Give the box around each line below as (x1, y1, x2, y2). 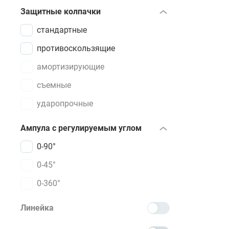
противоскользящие (37, 43, 115, 53)
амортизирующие (37, 62, 104, 72)
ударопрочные (37, 99, 93, 108)
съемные (37, 80, 71, 90)
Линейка (20, 203, 54, 213)
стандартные (37, 25, 87, 35)
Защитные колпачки (20, 7, 101, 16)
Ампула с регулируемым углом (20, 123, 142, 133)
